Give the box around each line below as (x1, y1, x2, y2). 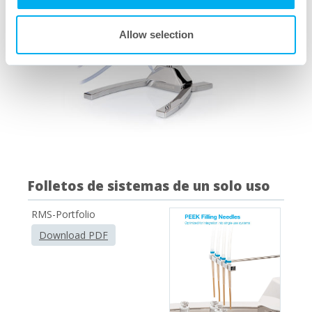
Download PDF (39, 228, 108, 242)
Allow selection (118, 29, 194, 40)
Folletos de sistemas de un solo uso (28, 176, 272, 195)
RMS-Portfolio (31, 207, 95, 221)
